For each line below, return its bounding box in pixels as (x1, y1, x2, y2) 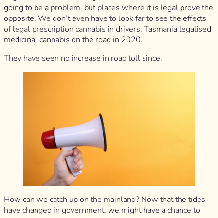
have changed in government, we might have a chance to (4, 204, 200, 216)
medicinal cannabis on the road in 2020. (4, 35, 145, 46)
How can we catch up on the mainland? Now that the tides (4, 194, 205, 205)
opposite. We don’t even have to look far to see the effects (4, 13, 206, 24)
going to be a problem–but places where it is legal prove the (4, 2, 213, 14)
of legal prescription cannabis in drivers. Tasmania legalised (4, 24, 211, 35)
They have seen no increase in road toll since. (4, 53, 164, 64)
